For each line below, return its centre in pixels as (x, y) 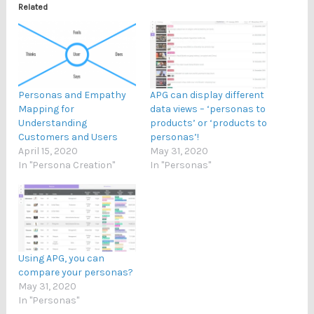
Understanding (53, 123)
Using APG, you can (62, 258)
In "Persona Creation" (67, 165)
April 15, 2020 (48, 151)
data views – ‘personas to (208, 109)
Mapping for (47, 109)
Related (33, 7)
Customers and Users (68, 137)
